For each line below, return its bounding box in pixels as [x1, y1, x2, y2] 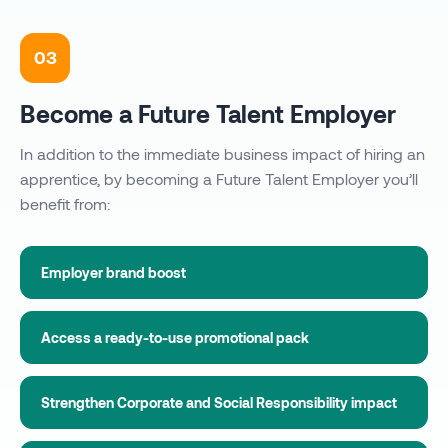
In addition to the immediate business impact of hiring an [20, 143, 425, 163]
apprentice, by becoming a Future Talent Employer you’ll [20, 168, 418, 188]
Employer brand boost [41, 263, 186, 281]
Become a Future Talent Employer [20, 98, 396, 128]
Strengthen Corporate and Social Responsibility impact [41, 393, 397, 411]
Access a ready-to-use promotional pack [41, 328, 309, 346]
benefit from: [20, 193, 110, 213]
